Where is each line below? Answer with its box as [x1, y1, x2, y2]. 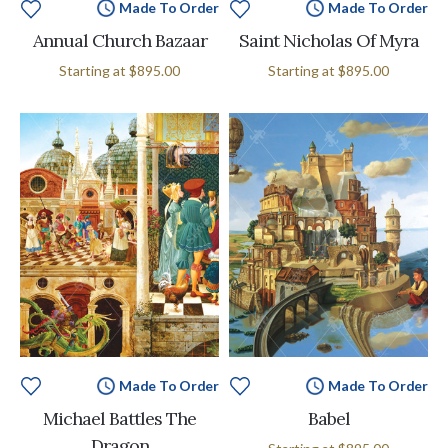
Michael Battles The [43, 406, 196, 430]
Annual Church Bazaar [32, 29, 207, 53]
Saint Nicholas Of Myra [238, 29, 419, 53]
